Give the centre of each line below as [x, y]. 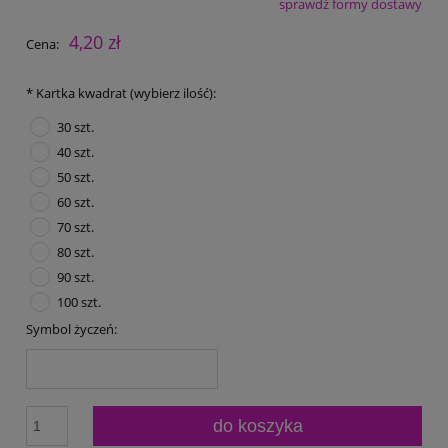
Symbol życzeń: [71, 329]
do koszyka [257, 426]
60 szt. [75, 201]
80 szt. [75, 251]
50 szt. [75, 176]
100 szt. [78, 301]
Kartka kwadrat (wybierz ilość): [124, 92]
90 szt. [75, 276]
